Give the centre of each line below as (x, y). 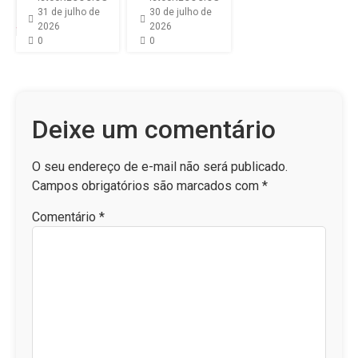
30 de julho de (180, 12)
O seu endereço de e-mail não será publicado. (160, 166)
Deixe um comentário (154, 129)
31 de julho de (69, 12)
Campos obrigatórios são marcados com (147, 185)
